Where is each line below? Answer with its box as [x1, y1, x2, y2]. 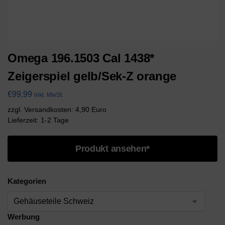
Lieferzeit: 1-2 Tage [8, 116, 69, 124]
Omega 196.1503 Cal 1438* [8, 51, 155, 65]
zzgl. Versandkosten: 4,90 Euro [8, 105, 106, 114]
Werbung [8, 212, 40, 221]
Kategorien [8, 176, 46, 185]
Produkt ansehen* [75, 143, 150, 154]
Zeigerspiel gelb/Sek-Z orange [8, 69, 177, 83]
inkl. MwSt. [34, 91, 63, 98]
